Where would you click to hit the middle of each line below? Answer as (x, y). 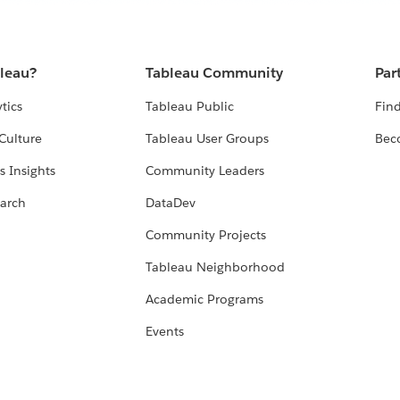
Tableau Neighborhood (216, 267)
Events (165, 332)
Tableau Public (190, 107)
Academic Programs (205, 300)
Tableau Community (215, 73)
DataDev (171, 203)
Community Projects (206, 235)
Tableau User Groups (208, 139)
